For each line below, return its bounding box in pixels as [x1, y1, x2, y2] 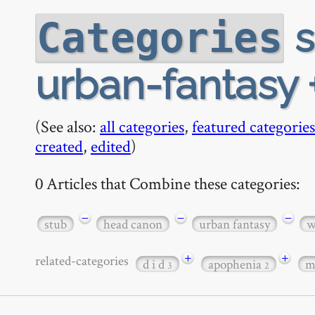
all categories [100, 115, 184, 137]
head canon [103, 214, 162, 233]
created [35, 135, 83, 157]
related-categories [35, 251, 134, 269]
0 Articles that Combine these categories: [35, 172, 300, 194]
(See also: [35, 115, 100, 137]
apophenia [208, 255, 264, 274]
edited [91, 135, 131, 157]
